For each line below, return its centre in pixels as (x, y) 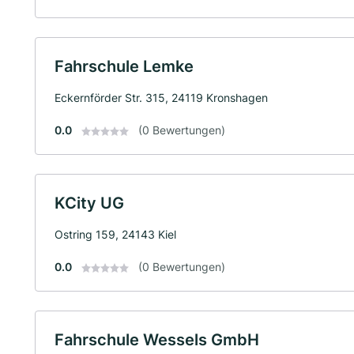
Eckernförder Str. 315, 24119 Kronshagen (161, 98)
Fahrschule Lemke (124, 66)
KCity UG (89, 203)
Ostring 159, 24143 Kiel (115, 234)
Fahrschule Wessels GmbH (157, 340)
